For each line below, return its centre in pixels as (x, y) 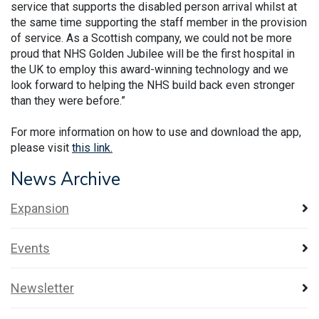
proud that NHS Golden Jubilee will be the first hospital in (153, 53)
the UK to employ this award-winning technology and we (150, 69)
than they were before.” (68, 100)
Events (30, 248)
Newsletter (42, 288)
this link (91, 147)
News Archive (66, 179)
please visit (41, 147)
